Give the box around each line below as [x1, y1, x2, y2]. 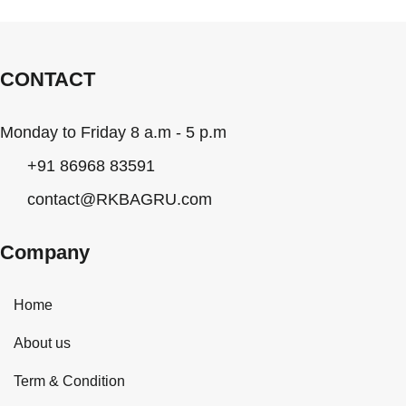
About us [14, 334, 71, 351]
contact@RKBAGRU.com [27, 189, 212, 208]
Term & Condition [14, 372, 125, 389]
